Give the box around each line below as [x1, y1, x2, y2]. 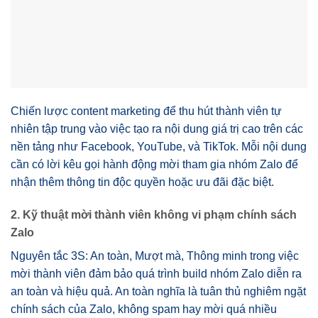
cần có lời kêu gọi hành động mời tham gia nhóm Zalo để [11, 158, 298, 171]
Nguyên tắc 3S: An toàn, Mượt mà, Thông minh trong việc [11, 250, 299, 263]
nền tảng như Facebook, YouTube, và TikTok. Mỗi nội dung [11, 141, 307, 153]
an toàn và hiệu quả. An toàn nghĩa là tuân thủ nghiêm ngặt [11, 285, 306, 298]
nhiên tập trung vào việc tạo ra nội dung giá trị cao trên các [11, 123, 303, 136]
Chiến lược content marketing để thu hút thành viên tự [11, 105, 282, 118]
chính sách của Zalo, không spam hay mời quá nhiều [11, 303, 277, 316]
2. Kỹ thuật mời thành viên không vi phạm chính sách [11, 209, 297, 221]
